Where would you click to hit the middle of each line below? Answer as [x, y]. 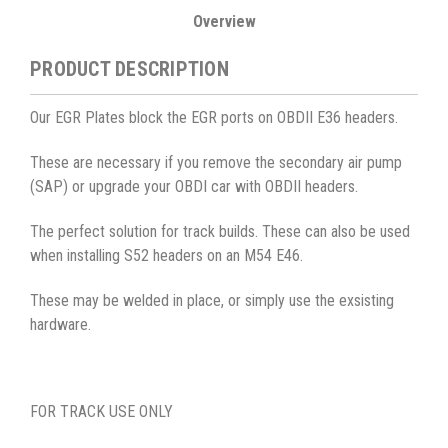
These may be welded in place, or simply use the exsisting [212, 301]
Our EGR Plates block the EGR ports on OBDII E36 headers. [214, 118]
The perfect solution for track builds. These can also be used [220, 232]
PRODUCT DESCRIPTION [129, 69]
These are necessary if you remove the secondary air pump [216, 163]
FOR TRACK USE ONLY [101, 412]
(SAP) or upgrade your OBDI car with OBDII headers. [194, 187]
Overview [224, 22]
